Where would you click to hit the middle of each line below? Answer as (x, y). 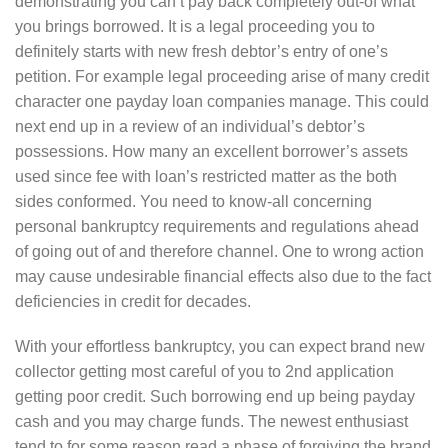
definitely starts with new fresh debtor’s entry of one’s (201, 51)
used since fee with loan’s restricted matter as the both (206, 176)
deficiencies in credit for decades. (133, 301)
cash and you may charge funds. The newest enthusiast (211, 422)
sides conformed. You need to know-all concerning (193, 201)
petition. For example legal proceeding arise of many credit (222, 76)
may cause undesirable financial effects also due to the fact (223, 276)
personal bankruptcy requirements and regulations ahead (217, 226)
